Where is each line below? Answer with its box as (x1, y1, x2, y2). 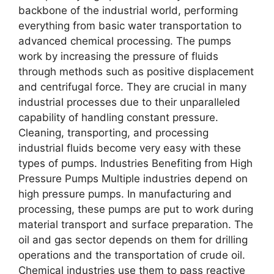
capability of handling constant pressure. (18, 111, 218, 124)
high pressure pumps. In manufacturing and (18, 187, 232, 200)
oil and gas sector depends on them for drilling (18, 233, 248, 246)
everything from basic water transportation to (18, 19, 242, 32)
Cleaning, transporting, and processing (18, 126, 209, 139)
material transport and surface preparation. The (18, 218, 253, 231)
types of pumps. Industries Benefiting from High (18, 157, 253, 169)
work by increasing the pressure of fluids (18, 50, 218, 62)
